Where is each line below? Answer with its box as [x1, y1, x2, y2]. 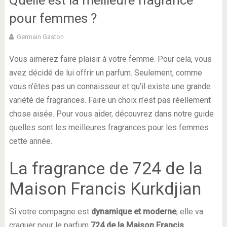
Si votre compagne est [9, 207, 91, 216]
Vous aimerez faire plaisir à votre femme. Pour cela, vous [9, 54, 212, 64]
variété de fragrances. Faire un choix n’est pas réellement [9, 95, 211, 105]
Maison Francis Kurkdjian [9, 178, 201, 199]
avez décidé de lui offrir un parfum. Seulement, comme [9, 68, 202, 78]
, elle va [176, 207, 203, 216]
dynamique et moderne [91, 207, 176, 216]
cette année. [9, 136, 52, 146]
